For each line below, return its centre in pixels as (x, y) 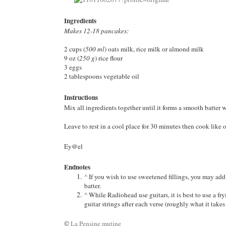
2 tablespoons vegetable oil (102, 76)
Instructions (81, 97)
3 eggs (73, 67)
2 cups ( (75, 49)
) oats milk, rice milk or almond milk (154, 49)
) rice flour (109, 58)
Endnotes (77, 167)
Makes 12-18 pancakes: (96, 31)
